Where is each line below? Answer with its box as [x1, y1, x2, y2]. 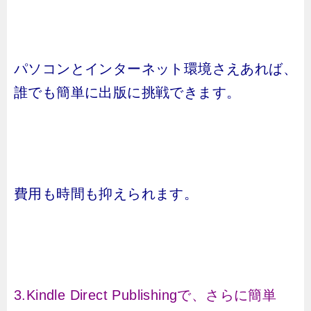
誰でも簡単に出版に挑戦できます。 [14, 85, 241, 100]
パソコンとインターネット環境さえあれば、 [14, 61, 297, 76]
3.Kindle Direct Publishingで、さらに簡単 [14, 287, 277, 303]
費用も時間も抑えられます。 [14, 186, 199, 201]
